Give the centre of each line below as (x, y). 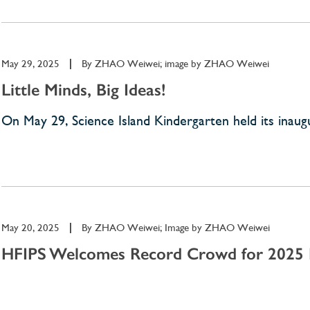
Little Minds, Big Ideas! (84, 90)
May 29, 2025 (30, 64)
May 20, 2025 (30, 227)
